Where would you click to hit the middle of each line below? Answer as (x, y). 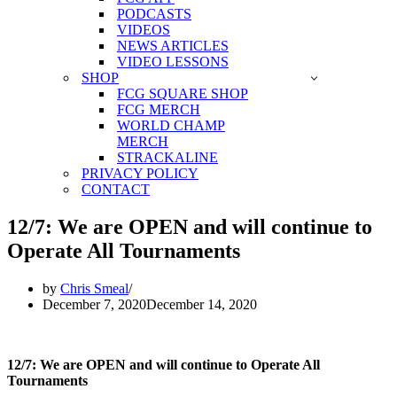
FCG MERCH (159, 109)
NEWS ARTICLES (173, 46)
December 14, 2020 (202, 304)
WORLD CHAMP (171, 125)
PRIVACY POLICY (140, 173)
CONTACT (116, 189)
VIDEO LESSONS (173, 62)
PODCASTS (154, 14)
